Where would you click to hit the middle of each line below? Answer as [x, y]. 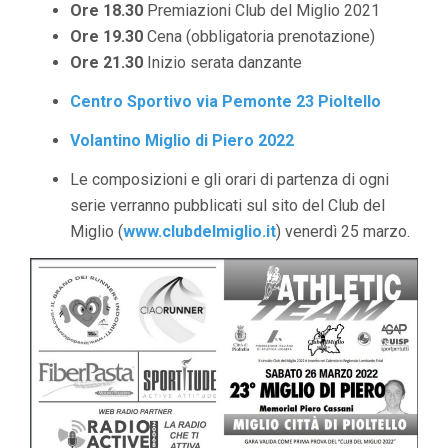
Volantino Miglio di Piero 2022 [182, 141]
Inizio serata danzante [222, 63]
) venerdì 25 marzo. [343, 232]
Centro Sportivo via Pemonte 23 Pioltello [225, 102]
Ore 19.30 [106, 37]
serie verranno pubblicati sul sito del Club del [227, 206]
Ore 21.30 [106, 63]
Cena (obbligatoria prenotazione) [259, 37]
